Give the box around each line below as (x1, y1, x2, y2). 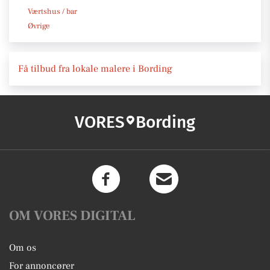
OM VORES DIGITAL (9, 206, 136, 225)
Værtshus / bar (28, 6, 77, 16)
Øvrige (28, 20, 50, 31)
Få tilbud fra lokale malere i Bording (18, 62, 172, 75)
